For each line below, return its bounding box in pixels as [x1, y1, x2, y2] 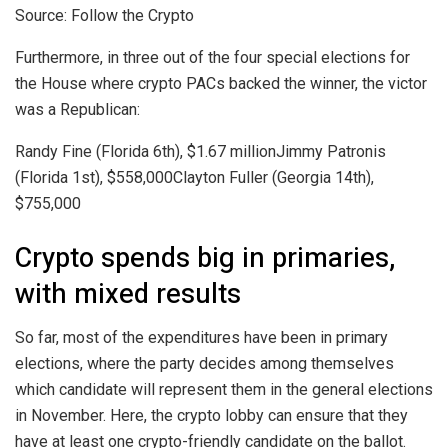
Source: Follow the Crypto [15, 6, 194, 26]
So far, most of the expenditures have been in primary [15, 328, 388, 348]
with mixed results [15, 273, 241, 314]
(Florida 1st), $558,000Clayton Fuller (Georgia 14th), [15, 168, 374, 188]
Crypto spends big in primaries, [15, 237, 395, 278]
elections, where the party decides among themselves [15, 354, 394, 374]
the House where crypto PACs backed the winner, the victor [15, 74, 427, 94]
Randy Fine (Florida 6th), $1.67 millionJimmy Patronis [15, 142, 386, 162]
